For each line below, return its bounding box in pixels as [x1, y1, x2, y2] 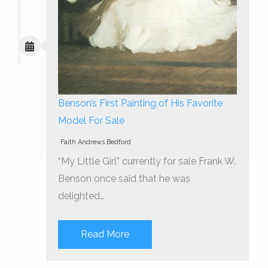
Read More [81, 229, 129, 240]
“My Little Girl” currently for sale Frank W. [58, 156, 236, 167]
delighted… [58, 190, 104, 202]
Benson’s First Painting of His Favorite [58, 98, 223, 109]
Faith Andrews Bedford [60, 138, 131, 147]
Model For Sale [58, 115, 124, 127]
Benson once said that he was [58, 173, 190, 185]
